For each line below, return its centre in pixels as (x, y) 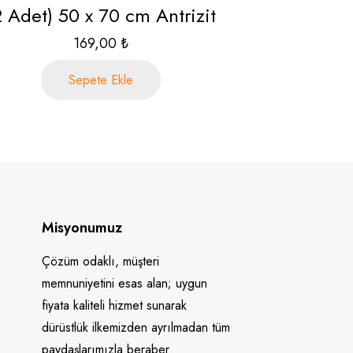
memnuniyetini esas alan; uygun (124, 283)
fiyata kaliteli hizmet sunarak (114, 305)
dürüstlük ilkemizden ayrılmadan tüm (136, 327)
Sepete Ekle (101, 80)
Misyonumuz (82, 228)
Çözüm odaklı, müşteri (100, 261)
